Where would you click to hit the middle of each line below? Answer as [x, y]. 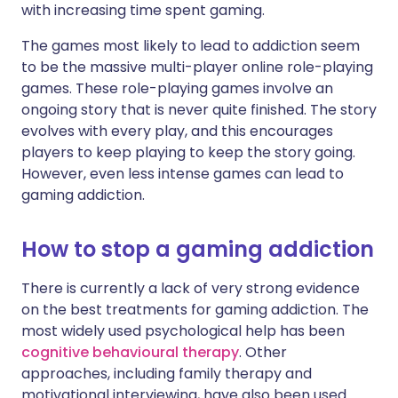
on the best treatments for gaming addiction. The [195, 310]
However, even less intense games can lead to [183, 174]
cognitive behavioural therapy [130, 353]
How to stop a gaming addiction [198, 250]
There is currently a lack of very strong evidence [191, 289]
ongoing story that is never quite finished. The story [199, 110]
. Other [263, 353]
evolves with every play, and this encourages [177, 131]
